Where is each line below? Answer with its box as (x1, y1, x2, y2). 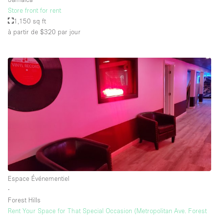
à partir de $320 (8, 27, 56, 36)
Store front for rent (8, 6, 61, 14)
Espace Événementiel (8, 175, 69, 183)
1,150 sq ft (14, 17, 46, 25)
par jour (56, 27, 81, 36)
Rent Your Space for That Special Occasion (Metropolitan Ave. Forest (8, 207, 207, 215)
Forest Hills (8, 196, 41, 204)
